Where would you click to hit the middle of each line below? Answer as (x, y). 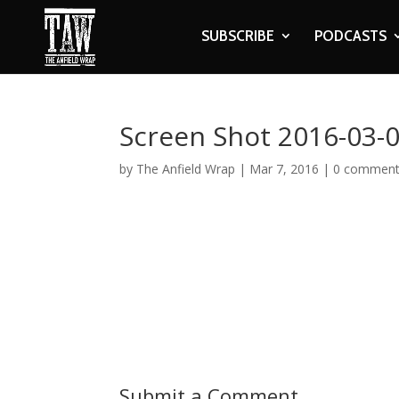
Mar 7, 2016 (285, 169)
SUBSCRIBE (237, 36)
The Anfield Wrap (186, 169)
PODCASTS (350, 36)
